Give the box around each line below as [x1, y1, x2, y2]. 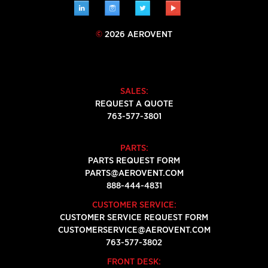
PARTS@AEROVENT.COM [84, 167, 184, 178]
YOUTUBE [180, 1, 217, 11]
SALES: [120, 86, 148, 96]
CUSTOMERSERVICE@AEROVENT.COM [57, 224, 211, 235]
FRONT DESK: [107, 256, 161, 267]
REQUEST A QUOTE [95, 98, 173, 109]
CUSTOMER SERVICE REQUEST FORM [60, 212, 208, 223]
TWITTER [150, 1, 184, 11]
